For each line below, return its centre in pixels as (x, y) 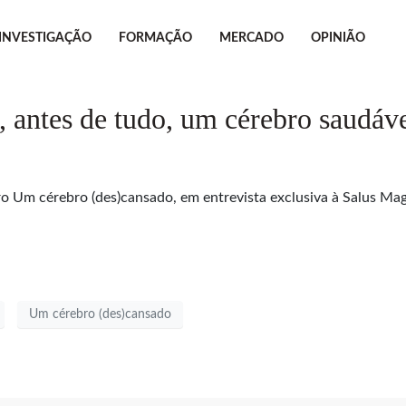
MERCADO (251, 38)
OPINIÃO (338, 38)
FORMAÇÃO (155, 38)
